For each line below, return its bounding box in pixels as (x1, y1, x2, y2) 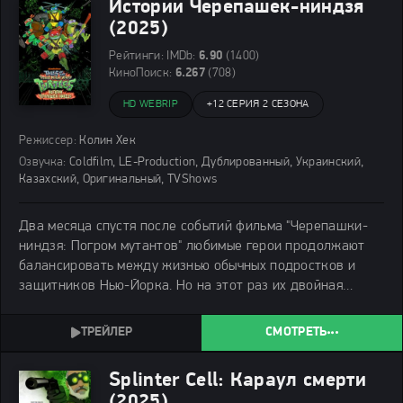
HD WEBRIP (123, 98, 178, 110)
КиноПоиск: (109, 66, 175, 80)
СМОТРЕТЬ (265, 326, 327, 339)
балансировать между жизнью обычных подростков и (19, 258, 356, 273)
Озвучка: (19, 155, 67, 169)
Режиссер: (19, 133, 76, 148)
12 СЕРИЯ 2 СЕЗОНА (212, 98, 309, 110)
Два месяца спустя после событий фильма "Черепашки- (19, 219, 368, 234)
